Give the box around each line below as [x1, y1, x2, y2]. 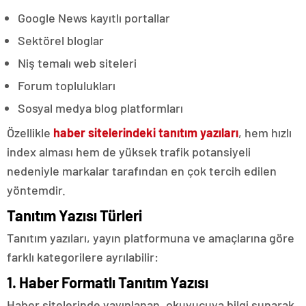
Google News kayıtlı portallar [18, 10, 170, 26]
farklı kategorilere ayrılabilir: [7, 249, 158, 265]
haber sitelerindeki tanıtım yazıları [53, 125, 238, 141]
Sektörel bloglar [18, 33, 104, 48]
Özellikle [7, 125, 53, 141]
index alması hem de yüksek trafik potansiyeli [7, 144, 251, 160]
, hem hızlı [238, 125, 292, 141]
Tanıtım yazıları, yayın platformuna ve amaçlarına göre [7, 230, 294, 246]
